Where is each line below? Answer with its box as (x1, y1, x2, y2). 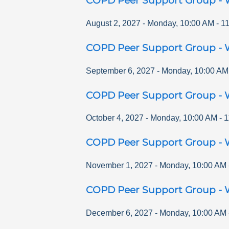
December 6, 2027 (86, 208, 153, 217)
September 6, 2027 (86, 66, 155, 75)
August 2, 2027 (86, 18, 141, 28)
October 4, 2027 (86, 113, 144, 123)
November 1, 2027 (86, 161, 153, 170)
